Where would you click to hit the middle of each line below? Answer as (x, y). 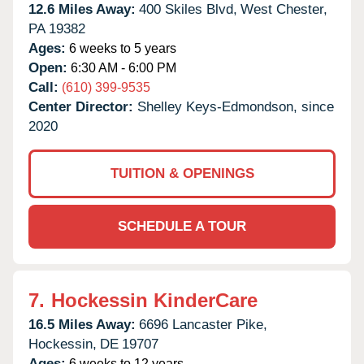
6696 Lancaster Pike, (203, 324)
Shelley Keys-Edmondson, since (236, 106)
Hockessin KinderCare (154, 300)
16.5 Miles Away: (82, 324)
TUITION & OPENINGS (182, 173)
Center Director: (83, 106)
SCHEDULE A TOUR (182, 226)
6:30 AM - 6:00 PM (122, 67)
